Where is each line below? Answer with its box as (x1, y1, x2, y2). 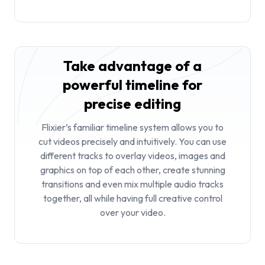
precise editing (84, 94, 181, 112)
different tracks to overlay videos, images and (40, 149, 225, 161)
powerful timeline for (63, 75, 202, 93)
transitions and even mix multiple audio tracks (41, 177, 224, 190)
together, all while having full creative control (43, 192, 222, 204)
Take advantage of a (63, 56, 202, 75)
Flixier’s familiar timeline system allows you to (41, 121, 224, 133)
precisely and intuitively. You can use (80, 135, 227, 147)
